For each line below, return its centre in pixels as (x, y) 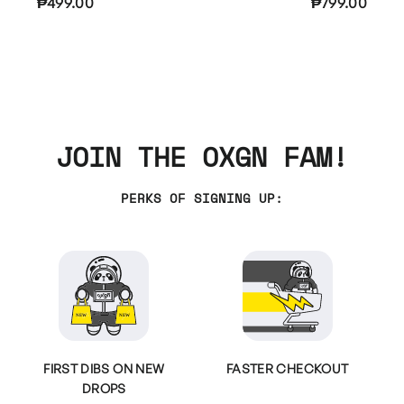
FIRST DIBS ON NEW (104, 368)
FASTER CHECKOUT (288, 368)
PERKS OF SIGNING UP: (202, 197)
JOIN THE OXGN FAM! (202, 156)
